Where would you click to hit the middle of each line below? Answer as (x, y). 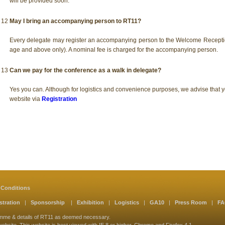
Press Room (191, 202)
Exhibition (90, 202)
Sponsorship (48, 202)
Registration (59, 99)
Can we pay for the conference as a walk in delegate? (85, 70)
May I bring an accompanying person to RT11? (75, 21)
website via (26, 99)
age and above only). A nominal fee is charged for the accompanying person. (114, 49)
